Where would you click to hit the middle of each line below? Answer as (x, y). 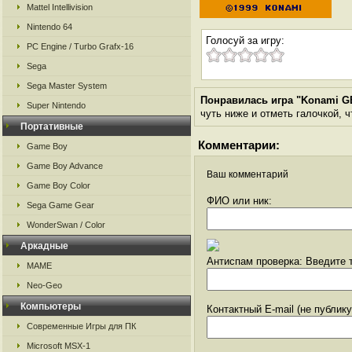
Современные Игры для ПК (81, 326)
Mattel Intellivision (60, 7)
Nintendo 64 (49, 27)
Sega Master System (67, 86)
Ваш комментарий (247, 174)
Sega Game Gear (60, 205)
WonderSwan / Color (66, 225)
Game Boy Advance (65, 166)
